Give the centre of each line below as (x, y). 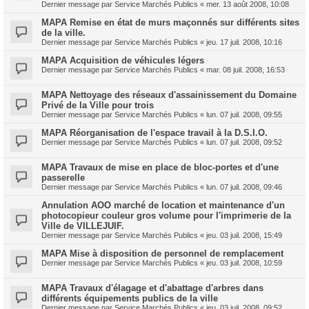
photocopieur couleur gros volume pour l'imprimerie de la (166, 216)
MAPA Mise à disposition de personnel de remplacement (162, 253)
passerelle (63, 178)
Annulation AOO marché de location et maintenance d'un (163, 205)
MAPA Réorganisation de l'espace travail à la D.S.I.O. (154, 133)
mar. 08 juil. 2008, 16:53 (246, 70)
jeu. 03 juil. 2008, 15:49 (244, 235)
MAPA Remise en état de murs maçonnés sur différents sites (170, 22)
